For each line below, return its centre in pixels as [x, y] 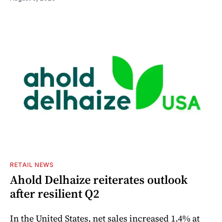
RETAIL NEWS [32, 165]
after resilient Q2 [55, 193]
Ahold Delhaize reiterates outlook [99, 179]
